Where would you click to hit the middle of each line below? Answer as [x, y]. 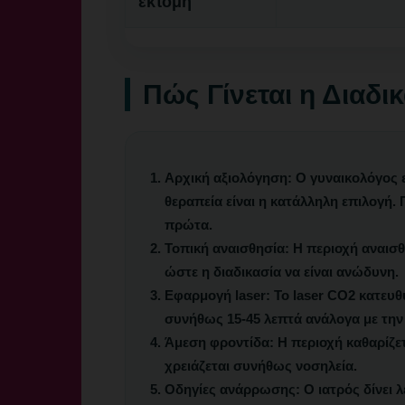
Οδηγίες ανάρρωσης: [232, 389]
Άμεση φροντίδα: [219, 342]
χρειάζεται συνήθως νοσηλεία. [261, 366]
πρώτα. [188, 225]
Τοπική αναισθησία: [227, 248]
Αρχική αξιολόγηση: [228, 178]
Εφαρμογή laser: [217, 295]
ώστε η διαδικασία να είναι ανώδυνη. [282, 272]
